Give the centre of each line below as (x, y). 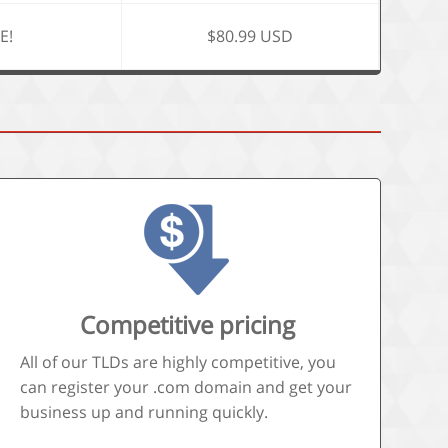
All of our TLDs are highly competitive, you (177, 362)
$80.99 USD (250, 36)
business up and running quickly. (143, 412)
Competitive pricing (187, 324)
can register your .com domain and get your (185, 387)
